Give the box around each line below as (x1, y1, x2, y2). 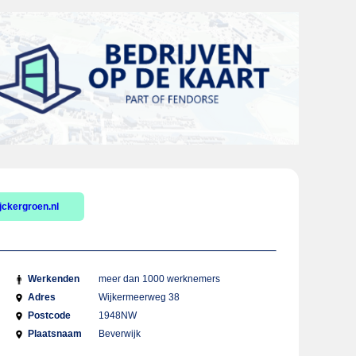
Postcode (27, 310, 71, 321)
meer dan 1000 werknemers (99, 273, 221, 284)
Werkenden (27, 273, 79, 284)
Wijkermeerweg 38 (99, 292, 180, 303)
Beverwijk (99, 328, 141, 339)
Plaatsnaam (27, 328, 82, 339)
